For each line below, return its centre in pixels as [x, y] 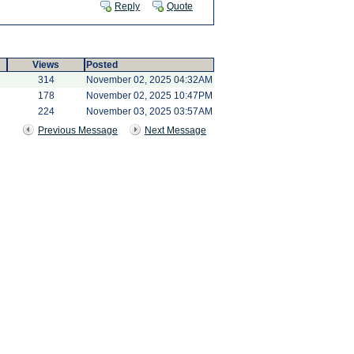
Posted [102, 65]
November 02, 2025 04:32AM [149, 80]
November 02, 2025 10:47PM [149, 96]
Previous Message [78, 130]
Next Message [175, 130]
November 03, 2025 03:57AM [149, 111]
